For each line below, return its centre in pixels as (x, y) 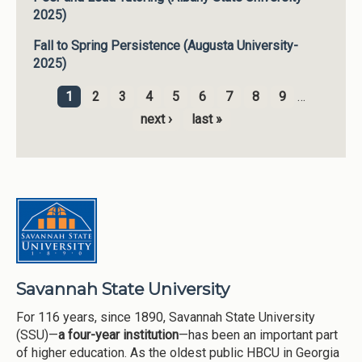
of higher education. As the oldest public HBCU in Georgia (178, 352)
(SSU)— (37, 335)
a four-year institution (118, 335)
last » (206, 119)
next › (156, 119)
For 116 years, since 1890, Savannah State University (166, 317)
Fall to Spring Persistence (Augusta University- (165, 45)
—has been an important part (258, 335)
